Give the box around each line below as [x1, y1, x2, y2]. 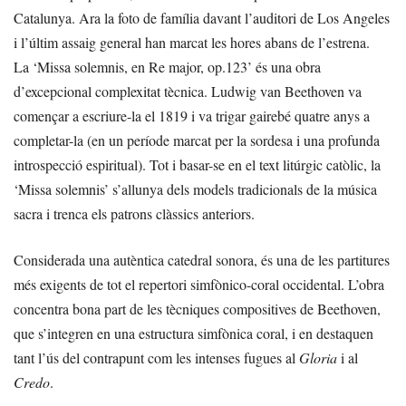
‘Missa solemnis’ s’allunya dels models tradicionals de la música [14, 179, 377, 198]
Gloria [299, 347, 337, 367]
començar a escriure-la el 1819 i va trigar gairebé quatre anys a [14, 105, 370, 125]
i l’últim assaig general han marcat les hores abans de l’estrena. [14, 32, 370, 52]
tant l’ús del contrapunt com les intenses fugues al [14, 347, 299, 367]
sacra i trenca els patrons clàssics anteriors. [14, 203, 255, 223]
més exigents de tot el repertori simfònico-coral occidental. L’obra [14, 274, 384, 294]
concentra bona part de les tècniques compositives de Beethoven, [14, 298, 381, 318]
